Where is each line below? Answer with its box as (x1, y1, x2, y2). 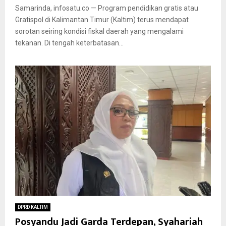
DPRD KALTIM (18, 204, 48, 210)
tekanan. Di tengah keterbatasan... (15, 38, 124, 47)
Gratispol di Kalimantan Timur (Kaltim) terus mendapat (15, 15, 189, 24)
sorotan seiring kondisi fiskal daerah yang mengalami (15, 27, 184, 35)
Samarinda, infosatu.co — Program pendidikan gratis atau (15, 4, 198, 12)
